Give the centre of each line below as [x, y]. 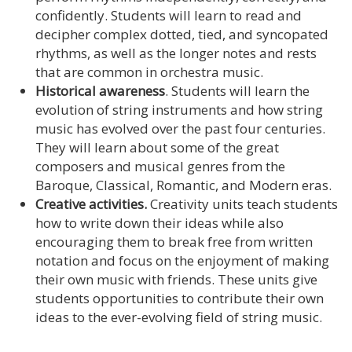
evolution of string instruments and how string [179, 109]
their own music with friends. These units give [176, 279]
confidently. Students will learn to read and [169, 15]
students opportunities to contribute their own [180, 298]
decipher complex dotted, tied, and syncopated [182, 34]
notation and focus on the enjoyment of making [182, 260]
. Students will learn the [237, 90]
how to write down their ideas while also [159, 222]
